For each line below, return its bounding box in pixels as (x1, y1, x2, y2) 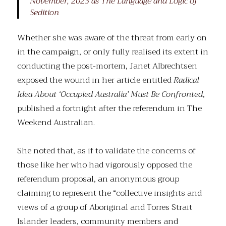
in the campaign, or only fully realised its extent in (17, 45, 209, 60)
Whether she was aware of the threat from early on (17, 31, 207, 45)
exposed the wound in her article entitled (17, 73, 174, 88)
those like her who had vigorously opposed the (17, 158, 193, 173)
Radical (174, 73, 200, 88)
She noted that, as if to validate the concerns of (17, 144, 196, 158)
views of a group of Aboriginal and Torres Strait (17, 200, 193, 215)
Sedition (29, 6, 59, 20)
